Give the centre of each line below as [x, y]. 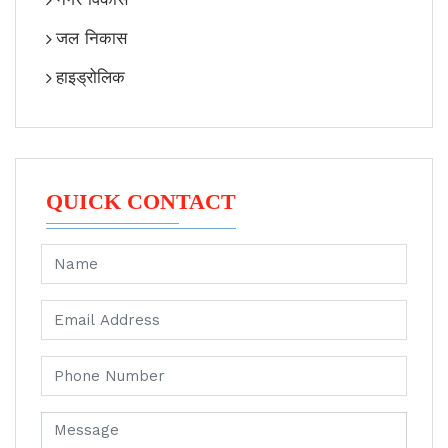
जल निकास [91, 38]
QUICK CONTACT [141, 201]
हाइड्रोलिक [90, 77]
